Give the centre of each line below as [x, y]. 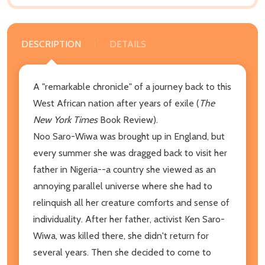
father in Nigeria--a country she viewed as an [125, 169]
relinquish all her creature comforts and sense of [131, 202]
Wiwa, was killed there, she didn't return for [121, 235]
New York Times [65, 119]
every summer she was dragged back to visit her [130, 153]
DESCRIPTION [51, 44]
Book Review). [128, 119]
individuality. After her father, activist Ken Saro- [129, 219]
